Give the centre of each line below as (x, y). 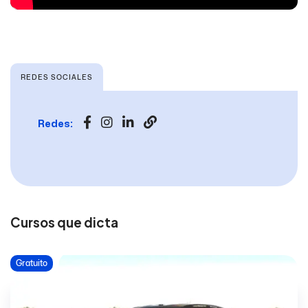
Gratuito (32, 263)
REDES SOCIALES (57, 77)
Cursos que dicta (64, 223)
